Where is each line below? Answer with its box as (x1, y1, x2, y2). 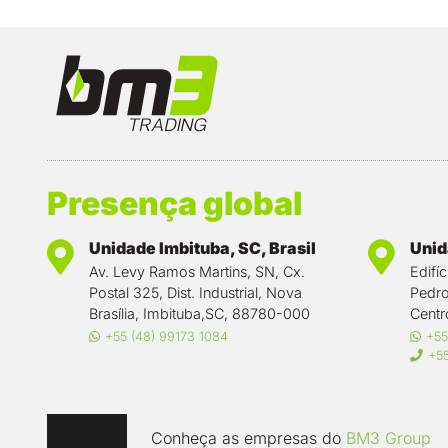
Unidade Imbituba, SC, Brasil (89, 237, 316, 258)
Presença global (47, 183, 302, 223)
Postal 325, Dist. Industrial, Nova (89, 283, 302, 301)
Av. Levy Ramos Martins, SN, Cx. (89, 262, 305, 280)
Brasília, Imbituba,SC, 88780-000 (89, 304, 310, 322)
